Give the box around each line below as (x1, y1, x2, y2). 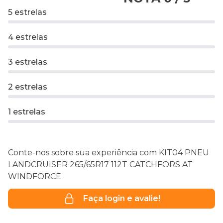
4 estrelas (8, 32, 48, 42)
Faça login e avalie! (83, 194, 160, 204)
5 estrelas (8, 7, 47, 17)
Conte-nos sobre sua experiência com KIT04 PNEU (8, 148, 209, 158)
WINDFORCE (8, 172, 61, 182)
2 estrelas (8, 82, 47, 92)
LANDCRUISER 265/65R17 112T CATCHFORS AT (8, 160, 193, 170)
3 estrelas (8, 57, 47, 67)
